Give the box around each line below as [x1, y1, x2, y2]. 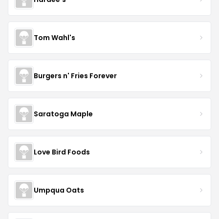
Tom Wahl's [34, 32, 75, 43]
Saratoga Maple [34, 109, 93, 119]
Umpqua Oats [34, 185, 84, 195]
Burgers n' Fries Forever [34, 70, 117, 81]
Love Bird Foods [34, 147, 90, 157]
